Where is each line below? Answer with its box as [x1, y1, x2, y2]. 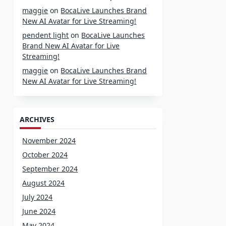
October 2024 [22, 150, 68, 160]
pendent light [22, 30, 69, 40]
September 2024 [22, 164, 78, 174]
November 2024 [22, 136, 76, 146]
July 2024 [22, 192, 53, 202]
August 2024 [22, 178, 65, 188]
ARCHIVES [20, 115, 55, 125]
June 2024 [22, 206, 56, 216]
